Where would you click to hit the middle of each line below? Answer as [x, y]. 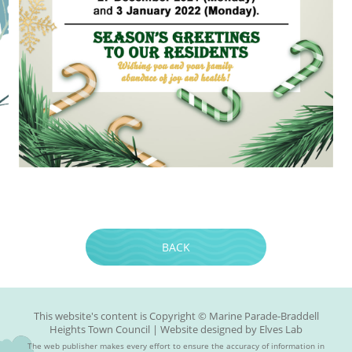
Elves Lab [281, 329]
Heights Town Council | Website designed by [154, 329]
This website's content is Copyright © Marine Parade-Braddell [176, 316]
